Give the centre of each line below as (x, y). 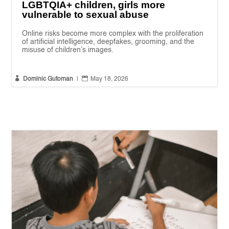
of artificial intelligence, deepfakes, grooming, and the (108, 42)
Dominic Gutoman (48, 79)
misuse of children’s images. (68, 50)
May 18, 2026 (110, 79)
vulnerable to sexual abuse (86, 14)
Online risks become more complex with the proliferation (113, 33)
